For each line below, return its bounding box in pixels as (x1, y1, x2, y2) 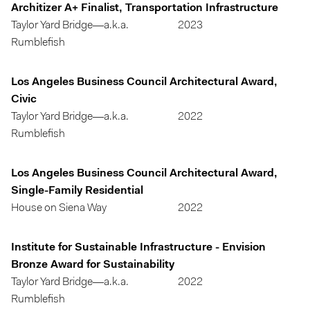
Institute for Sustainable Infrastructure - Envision (11, 242, 266, 253)
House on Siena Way (11, 203, 107, 214)
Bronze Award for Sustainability (11, 259, 174, 271)
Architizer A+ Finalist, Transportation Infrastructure (11, 3, 278, 14)
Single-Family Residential (11, 185, 143, 197)
